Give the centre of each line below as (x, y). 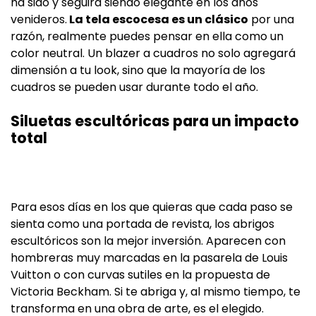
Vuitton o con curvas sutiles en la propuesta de (140, 275)
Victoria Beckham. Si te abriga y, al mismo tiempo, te (156, 292)
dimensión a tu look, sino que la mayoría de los (138, 71)
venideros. (39, 20)
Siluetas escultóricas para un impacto (155, 121)
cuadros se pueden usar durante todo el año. (134, 87)
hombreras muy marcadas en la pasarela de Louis (149, 258)
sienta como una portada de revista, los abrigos (142, 224)
